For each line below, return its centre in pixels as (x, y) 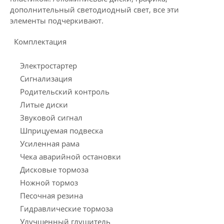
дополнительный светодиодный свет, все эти (94, 9)
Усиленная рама (50, 143)
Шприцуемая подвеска (61, 130)
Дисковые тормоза (54, 169)
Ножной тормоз (49, 182)
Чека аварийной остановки (70, 156)
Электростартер (48, 65)
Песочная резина (51, 195)
